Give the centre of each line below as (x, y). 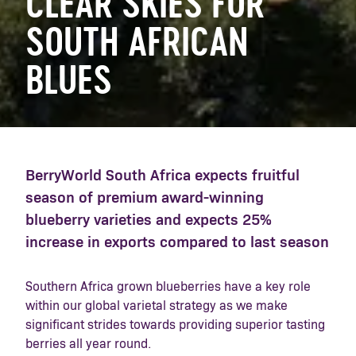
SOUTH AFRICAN (137, 45)
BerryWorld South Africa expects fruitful (163, 176)
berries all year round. (88, 344)
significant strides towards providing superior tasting (175, 325)
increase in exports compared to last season (177, 243)
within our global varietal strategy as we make (157, 306)
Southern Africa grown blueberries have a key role (168, 287)
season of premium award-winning (145, 199)
